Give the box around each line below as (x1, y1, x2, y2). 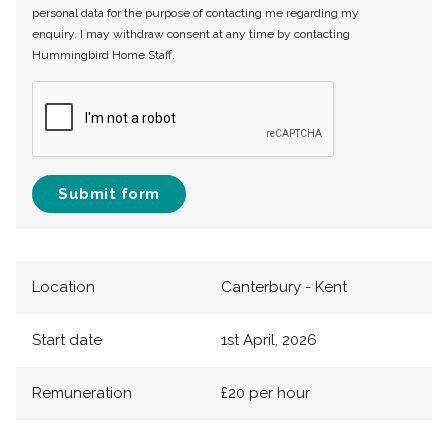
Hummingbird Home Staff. (32, 48, 175, 63)
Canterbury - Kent (221, 278, 347, 297)
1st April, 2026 (221, 331, 317, 350)
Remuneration (32, 384, 132, 403)
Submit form (58, 185, 160, 204)
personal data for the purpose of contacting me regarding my (32, 6, 359, 21)
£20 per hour (221, 384, 310, 403)
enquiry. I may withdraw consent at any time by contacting (32, 27, 350, 42)
